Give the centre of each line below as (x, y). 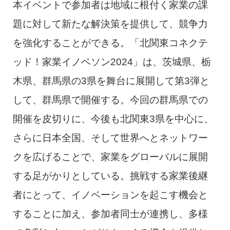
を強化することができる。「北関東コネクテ (110, 43)
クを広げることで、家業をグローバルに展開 (110, 157)
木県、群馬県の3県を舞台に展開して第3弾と (111, 81)
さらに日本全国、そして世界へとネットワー (110, 138)
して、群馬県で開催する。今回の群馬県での (110, 100)
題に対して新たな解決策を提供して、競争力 (110, 24)
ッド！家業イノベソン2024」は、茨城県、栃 (112, 62)
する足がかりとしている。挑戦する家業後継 (110, 176)
